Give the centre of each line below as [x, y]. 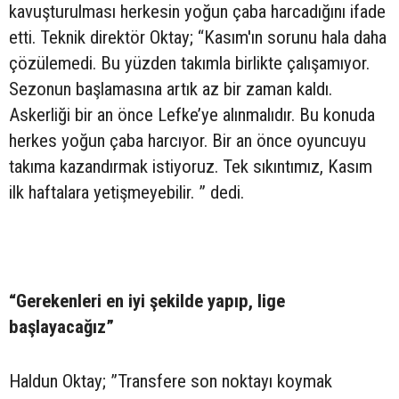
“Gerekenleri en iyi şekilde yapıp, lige [147, 301]
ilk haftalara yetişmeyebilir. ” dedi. [126, 192]
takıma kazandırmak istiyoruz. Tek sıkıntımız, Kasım [191, 166]
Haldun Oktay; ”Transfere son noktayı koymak [171, 381]
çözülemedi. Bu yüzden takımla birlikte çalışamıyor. [189, 63]
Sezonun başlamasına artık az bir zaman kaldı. [171, 89]
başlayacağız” [61, 326]
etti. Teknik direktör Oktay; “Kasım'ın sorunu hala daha [198, 37]
